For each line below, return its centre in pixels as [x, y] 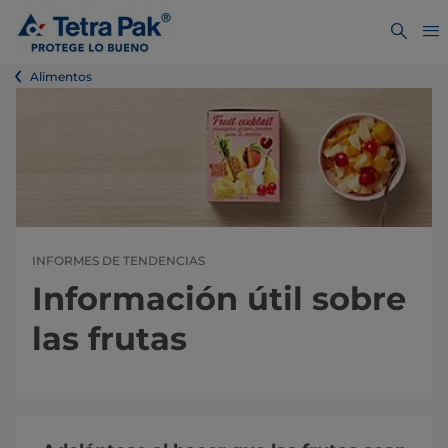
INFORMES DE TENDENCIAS [118, 261]
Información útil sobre [219, 299]
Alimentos [61, 76]
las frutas [109, 339]
